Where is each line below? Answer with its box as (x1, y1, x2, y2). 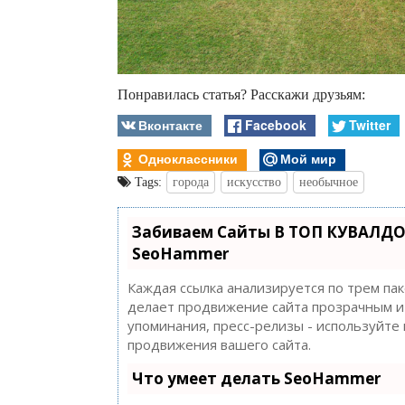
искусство (227, 175, 281, 190)
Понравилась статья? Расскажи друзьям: (118, 87, 365, 103)
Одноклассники (138, 149, 239, 168)
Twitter (348, 115, 391, 134)
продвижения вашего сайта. (127, 335, 311, 354)
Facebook (244, 115, 306, 134)
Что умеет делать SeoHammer (132, 368, 381, 390)
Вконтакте (138, 115, 203, 134)
